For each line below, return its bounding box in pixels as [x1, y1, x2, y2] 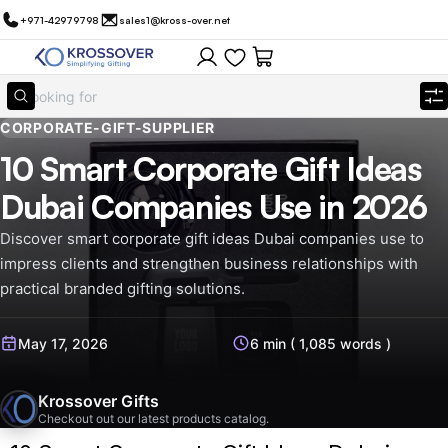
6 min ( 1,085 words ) [250, 335, 391, 352]
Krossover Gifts [38, 390, 159, 411]
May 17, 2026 [18, 335, 108, 352]
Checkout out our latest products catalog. [38, 410, 269, 426]
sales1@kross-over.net [119, 14, 231, 26]
